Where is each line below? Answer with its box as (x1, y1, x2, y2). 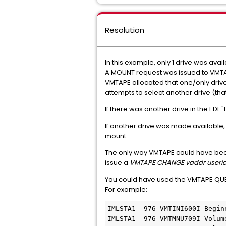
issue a (105, 158, 130, 167)
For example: (105, 185, 147, 194)
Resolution (105, 25, 144, 35)
